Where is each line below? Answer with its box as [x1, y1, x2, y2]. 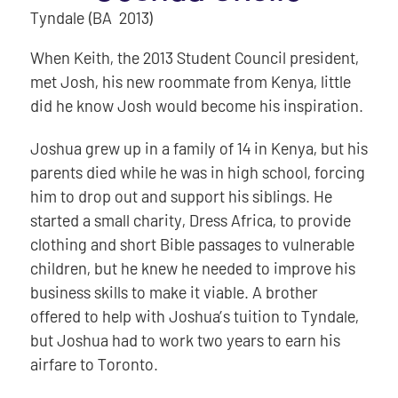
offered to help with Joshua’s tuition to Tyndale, [29, 306, 359, 327]
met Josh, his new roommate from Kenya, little [29, 72, 351, 92]
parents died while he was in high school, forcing [29, 163, 365, 183]
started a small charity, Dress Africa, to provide [29, 211, 351, 231]
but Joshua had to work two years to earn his [29, 330, 340, 351]
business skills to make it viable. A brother [29, 283, 318, 303]
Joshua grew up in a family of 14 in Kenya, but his [29, 139, 368, 159]
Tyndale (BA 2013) [29, 8, 154, 28]
